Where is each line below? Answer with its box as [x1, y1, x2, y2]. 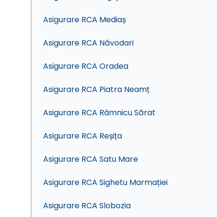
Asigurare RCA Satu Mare [43, 154, 138, 165]
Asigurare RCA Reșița [43, 130, 122, 141]
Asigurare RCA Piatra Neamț [43, 84, 150, 95]
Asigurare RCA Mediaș [43, 14, 126, 25]
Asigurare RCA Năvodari [43, 37, 134, 48]
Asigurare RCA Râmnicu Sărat [43, 107, 155, 118]
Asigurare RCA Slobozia [43, 200, 131, 211]
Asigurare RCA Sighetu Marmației [43, 177, 168, 188]
